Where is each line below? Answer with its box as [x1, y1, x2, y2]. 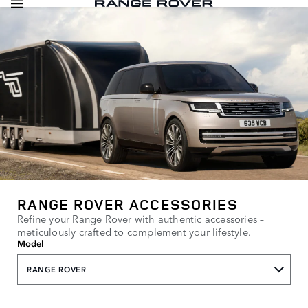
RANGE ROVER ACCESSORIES [17, 194, 238, 214]
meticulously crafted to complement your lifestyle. [17, 223, 252, 239]
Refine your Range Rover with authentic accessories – [17, 210, 265, 225]
